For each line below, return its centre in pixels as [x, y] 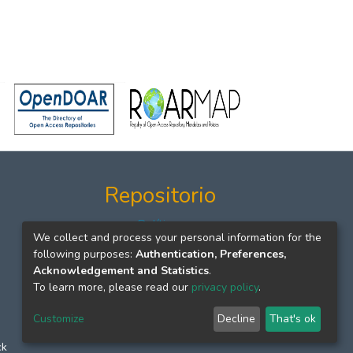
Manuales [160, 262]
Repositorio [160, 195]
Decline [237, 319]
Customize [59, 319]
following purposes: [84, 254]
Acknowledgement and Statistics [121, 270]
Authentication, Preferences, [211, 254]
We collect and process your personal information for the [177, 237]
